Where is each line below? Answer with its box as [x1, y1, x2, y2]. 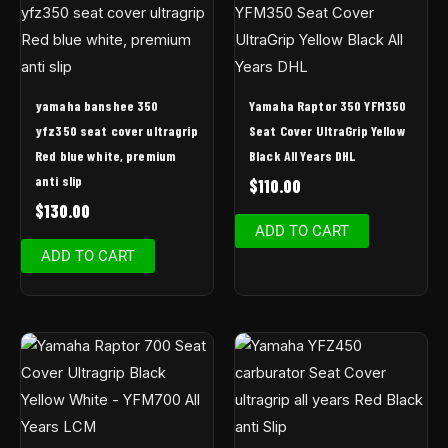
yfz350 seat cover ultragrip [35, 121, 198, 139]
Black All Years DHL [249, 146, 356, 164]
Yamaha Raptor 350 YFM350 [249, 96, 407, 114]
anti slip [35, 171, 83, 189]
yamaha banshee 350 [35, 96, 159, 114]
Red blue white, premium [35, 146, 177, 164]
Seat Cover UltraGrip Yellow [249, 121, 406, 139]
